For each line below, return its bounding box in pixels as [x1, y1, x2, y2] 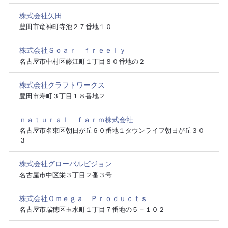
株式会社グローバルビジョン [19, 160, 112, 168]
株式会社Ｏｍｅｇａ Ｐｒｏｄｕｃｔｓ [19, 194, 148, 203]
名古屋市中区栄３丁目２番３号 [19, 171, 112, 179]
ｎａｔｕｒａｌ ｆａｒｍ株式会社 [19, 116, 133, 124]
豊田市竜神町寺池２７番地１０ [19, 23, 112, 31]
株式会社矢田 [19, 12, 62, 20]
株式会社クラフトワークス [19, 81, 105, 90]
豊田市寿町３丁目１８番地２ [19, 92, 105, 100]
